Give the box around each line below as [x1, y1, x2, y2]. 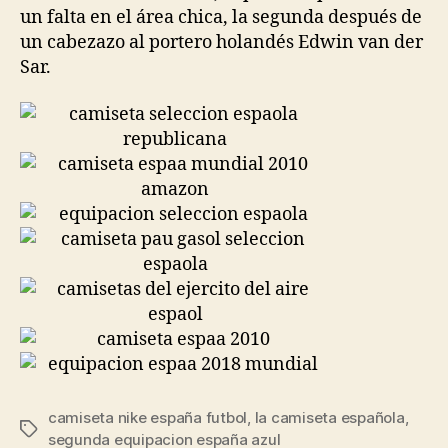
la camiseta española [254, 408, 405, 427]
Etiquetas [19, 420, 87, 439]
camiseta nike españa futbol [48, 408, 248, 427]
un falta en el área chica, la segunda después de [20, 5, 422, 29]
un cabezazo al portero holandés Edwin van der [20, 30, 423, 54]
